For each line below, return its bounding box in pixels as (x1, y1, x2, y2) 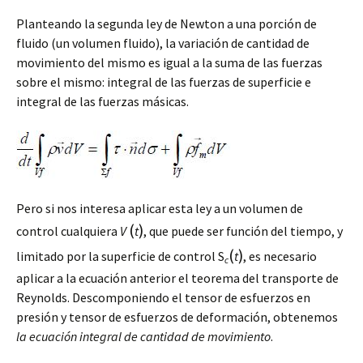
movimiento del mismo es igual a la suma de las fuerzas (16, 53, 322, 70)
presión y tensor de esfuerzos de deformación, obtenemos (16, 308, 338, 325)
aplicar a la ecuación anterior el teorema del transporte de (16, 269, 339, 286)
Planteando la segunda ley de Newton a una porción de (16, 15, 317, 32)
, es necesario (243, 247, 317, 264)
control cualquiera (16, 222, 120, 239)
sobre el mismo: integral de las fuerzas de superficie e (16, 73, 311, 90)
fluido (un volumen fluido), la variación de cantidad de (16, 34, 310, 51)
